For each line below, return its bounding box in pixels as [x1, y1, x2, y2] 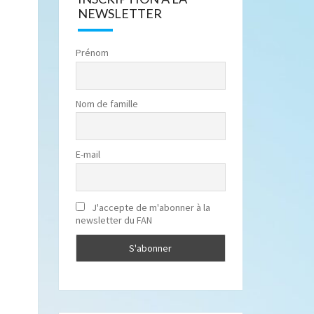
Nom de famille [75, 97, 138, 110]
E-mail [75, 148, 100, 161]
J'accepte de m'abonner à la [89, 201, 210, 214]
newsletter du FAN [75, 214, 152, 227]
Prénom [75, 46, 109, 59]
